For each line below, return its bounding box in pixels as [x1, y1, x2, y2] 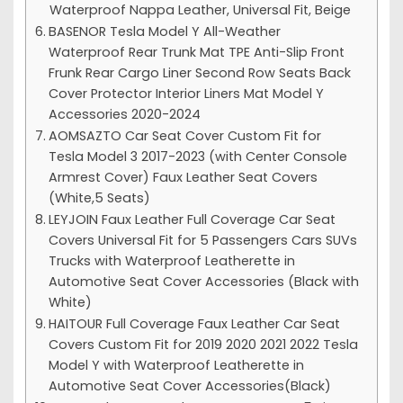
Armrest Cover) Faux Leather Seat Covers [48, 167, 318, 186]
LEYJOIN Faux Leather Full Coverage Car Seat [48, 210, 336, 228]
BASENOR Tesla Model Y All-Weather [48, 22, 281, 40]
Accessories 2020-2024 [48, 104, 201, 123]
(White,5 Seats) [48, 188, 150, 207]
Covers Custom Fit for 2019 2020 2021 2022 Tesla [48, 335, 358, 354]
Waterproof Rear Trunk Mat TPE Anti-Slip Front [48, 42, 345, 61]
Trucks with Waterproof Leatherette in [48, 251, 295, 270]
